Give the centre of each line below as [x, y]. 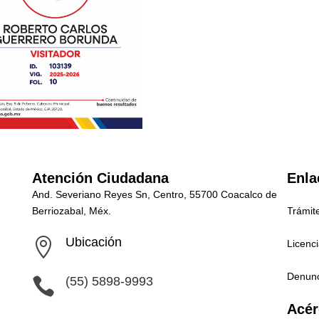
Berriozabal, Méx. [71, 210]
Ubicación [93, 242]
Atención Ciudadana [100, 178]
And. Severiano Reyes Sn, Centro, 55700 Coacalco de [154, 194]
